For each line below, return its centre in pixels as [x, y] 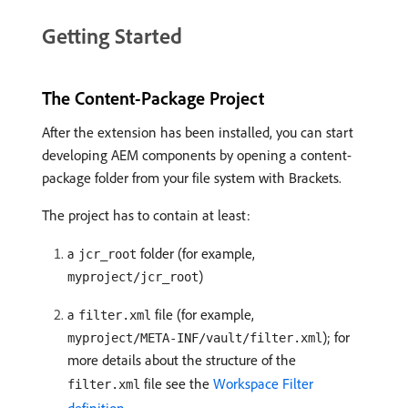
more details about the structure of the [182, 360]
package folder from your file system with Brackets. [192, 178]
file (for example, [203, 315]
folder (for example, [196, 254]
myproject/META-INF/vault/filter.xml [195, 338]
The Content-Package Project [153, 98]
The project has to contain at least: [146, 215]
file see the [177, 384]
